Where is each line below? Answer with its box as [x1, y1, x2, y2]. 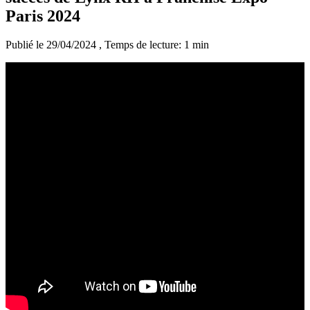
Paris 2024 [6, 6, 80, 25]
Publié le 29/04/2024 [6, 39, 99, 51]
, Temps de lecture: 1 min [99, 39, 209, 51]
